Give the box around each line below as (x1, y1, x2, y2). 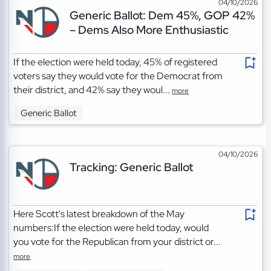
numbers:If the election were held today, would (13, 221, 209, 235)
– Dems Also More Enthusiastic (69, 22, 229, 38)
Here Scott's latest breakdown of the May (13, 207, 185, 221)
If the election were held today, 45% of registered (13, 56, 218, 69)
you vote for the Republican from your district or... (13, 235, 221, 249)
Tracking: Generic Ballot (69, 159, 193, 175)
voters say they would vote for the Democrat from (13, 70, 223, 83)
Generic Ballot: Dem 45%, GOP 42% (69, 7, 255, 24)
